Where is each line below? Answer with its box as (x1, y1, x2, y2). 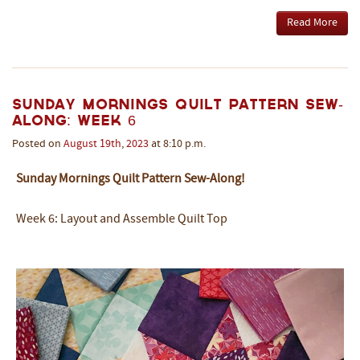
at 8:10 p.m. (149, 138, 206, 151)
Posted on (12, 138, 63, 151)
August (63, 138, 97, 151)
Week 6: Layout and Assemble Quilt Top (16, 213, 227, 227)
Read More (287, 17, 337, 30)
